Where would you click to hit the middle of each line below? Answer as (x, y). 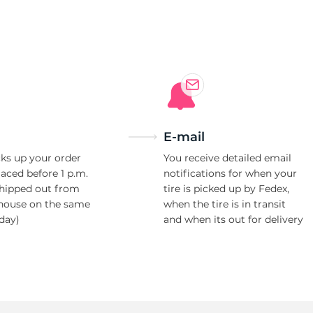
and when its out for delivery (233, 219)
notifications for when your (230, 173)
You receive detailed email (227, 158)
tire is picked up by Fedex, (226, 189)
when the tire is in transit (225, 204)
